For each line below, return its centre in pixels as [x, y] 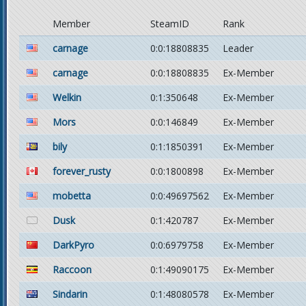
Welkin [67, 97]
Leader [238, 48]
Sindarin [70, 294]
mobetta [72, 196]
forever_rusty [82, 171]
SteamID [170, 24]
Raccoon [72, 269]
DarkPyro [73, 245]
